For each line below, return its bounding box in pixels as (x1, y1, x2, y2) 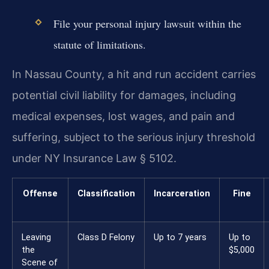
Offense (23, 188, 58, 199)
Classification (77, 188, 135, 199)
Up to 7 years (154, 232, 207, 243)
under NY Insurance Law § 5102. (12, 152, 177, 165)
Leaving (22, 232, 51, 243)
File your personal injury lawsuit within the (53, 16, 241, 31)
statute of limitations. (53, 37, 146, 52)
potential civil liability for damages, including (12, 89, 236, 102)
